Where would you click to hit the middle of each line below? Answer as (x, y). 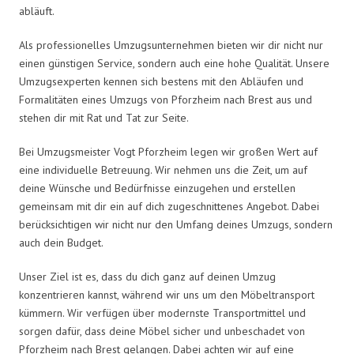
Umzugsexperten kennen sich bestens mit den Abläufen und (161, 81)
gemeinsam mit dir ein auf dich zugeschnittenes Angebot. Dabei (169, 206)
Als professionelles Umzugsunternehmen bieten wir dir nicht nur (171, 45)
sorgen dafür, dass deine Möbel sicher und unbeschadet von (162, 331)
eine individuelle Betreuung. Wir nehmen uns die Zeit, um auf (163, 169)
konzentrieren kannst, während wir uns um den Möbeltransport (167, 294)
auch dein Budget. (61, 242)
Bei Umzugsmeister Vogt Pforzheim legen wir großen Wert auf (168, 151)
